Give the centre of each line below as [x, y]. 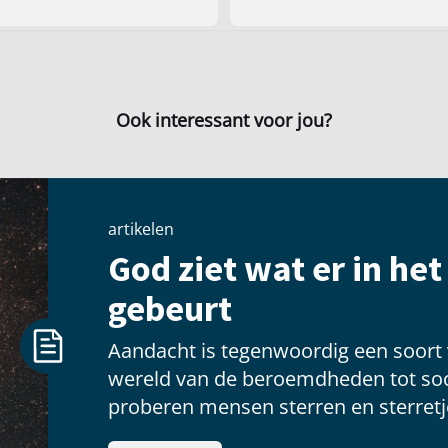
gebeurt [170, 308]
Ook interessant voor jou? [224, 120]
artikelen [141, 228]
